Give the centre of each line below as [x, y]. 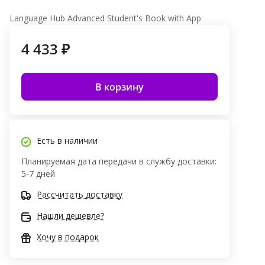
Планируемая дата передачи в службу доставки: [119, 161]
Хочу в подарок [68, 237]
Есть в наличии [67, 141]
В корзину [119, 87]
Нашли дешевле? [70, 216]
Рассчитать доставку [80, 195]
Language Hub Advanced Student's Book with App [105, 18]
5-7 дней [38, 174]
